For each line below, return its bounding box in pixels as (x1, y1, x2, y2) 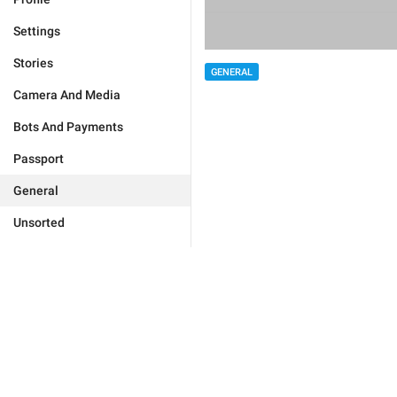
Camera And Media (13, 88, 121, 102)
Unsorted (13, 215, 65, 230)
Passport (13, 152, 64, 166)
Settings (13, 24, 60, 38)
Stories (13, 56, 53, 70)
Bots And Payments (13, 120, 123, 134)
